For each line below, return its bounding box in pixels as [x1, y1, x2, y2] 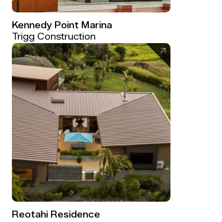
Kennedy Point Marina [12, 19, 112, 31]
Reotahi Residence [12, 209, 100, 220]
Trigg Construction [12, 31, 96, 42]
